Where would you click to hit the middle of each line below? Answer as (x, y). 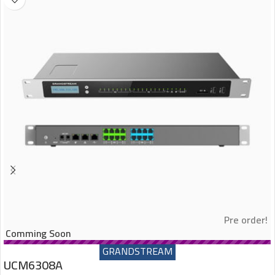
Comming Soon (38, 234)
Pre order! (246, 220)
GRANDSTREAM (137, 251)
